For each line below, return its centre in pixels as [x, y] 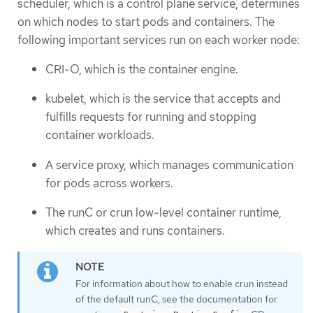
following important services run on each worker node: [159, 40]
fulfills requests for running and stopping [151, 117]
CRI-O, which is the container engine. [142, 69]
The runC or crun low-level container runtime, [163, 213]
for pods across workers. [109, 183]
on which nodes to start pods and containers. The [146, 22]
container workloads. [100, 135]
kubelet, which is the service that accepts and [163, 99]
